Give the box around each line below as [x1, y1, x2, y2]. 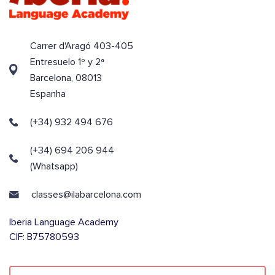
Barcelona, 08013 [30, 71, 103, 84]
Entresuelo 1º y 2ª [30, 55, 105, 68]
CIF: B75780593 [9, 230, 79, 243]
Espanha [30, 87, 66, 100]
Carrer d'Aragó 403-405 [30, 39, 134, 52]
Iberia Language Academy [9, 215, 118, 228]
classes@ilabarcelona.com [31, 188, 142, 201]
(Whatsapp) [29, 160, 78, 172]
